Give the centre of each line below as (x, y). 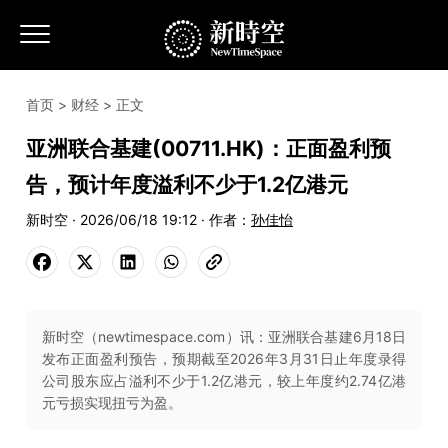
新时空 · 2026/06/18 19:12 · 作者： (138, 219)
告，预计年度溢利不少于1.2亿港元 (187, 184)
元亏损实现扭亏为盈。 (112, 402)
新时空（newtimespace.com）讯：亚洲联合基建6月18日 (224, 336)
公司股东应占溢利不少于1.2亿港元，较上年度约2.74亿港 (224, 380)
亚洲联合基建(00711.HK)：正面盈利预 (208, 148)
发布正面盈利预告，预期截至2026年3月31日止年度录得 (224, 358)
